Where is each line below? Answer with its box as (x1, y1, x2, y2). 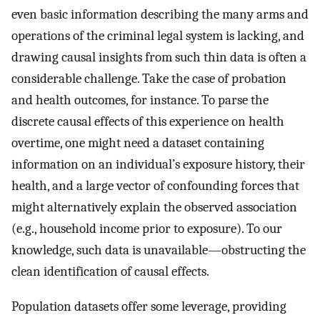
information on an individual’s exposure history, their (11, 156, 305, 173)
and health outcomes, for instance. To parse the (11, 92, 269, 109)
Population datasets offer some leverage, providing (11, 298, 286, 314)
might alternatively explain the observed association (11, 199, 297, 216)
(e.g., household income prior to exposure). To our (11, 221, 282, 237)
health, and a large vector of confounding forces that (11, 178, 299, 194)
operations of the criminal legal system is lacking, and (11, 28, 304, 44)
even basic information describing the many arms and (11, 6, 309, 23)
